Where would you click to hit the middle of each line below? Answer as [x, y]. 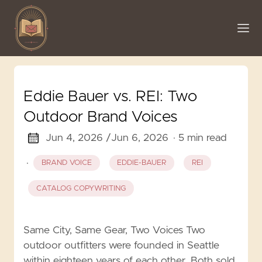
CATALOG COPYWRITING [81, 188]
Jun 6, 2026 [139, 138]
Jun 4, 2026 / [78, 138]
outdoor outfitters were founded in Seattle [121, 245]
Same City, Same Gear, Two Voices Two [114, 230]
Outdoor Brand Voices [100, 117]
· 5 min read [200, 138]
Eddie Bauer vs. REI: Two [110, 96]
